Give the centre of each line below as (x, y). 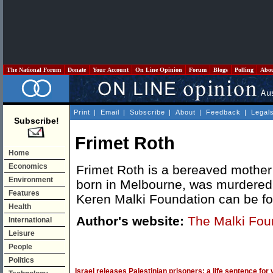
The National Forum (34, 70)
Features (24, 193)
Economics (28, 166)
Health (20, 207)
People (20, 247)
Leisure (22, 233)
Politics (21, 260)
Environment (31, 180)
